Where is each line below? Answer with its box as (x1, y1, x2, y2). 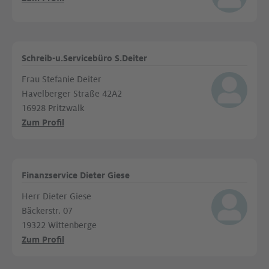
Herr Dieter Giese (22, 192, 91, 201)
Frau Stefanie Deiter (22, 74, 101, 84)
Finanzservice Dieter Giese (22, 171, 130, 180)
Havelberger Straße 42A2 (22, 89, 122, 98)
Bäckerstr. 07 (22, 206, 73, 216)
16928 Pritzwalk (22, 103, 84, 113)
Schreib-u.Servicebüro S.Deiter (22, 53, 147, 63)
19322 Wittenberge (22, 220, 97, 230)
